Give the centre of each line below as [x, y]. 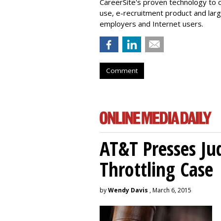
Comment [122, 71]
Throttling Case [156, 169]
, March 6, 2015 [170, 190]
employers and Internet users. [151, 24]
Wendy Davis [128, 190]
